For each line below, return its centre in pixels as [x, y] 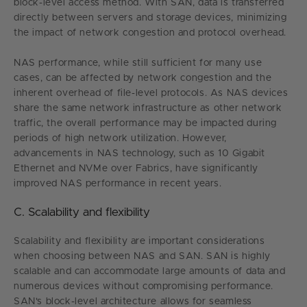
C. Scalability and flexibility [82, 212]
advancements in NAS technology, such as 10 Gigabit [140, 153]
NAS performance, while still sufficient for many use [138, 63]
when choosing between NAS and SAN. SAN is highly [142, 256]
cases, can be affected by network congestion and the [143, 78]
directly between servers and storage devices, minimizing [150, 17]
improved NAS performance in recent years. [118, 183]
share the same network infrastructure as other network [148, 108]
